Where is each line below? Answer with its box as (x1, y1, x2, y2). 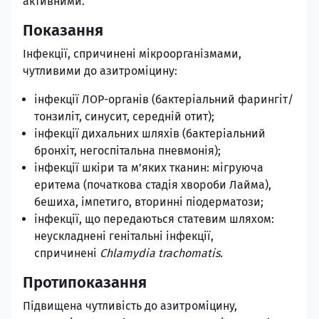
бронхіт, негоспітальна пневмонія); (34, 144, 221, 157)
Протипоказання (23, 273, 147, 292)
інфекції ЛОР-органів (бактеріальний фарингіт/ (34, 93, 293, 106)
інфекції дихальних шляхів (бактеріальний (34, 127, 266, 140)
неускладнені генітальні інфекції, (34, 229, 214, 243)
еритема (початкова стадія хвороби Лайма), (34, 178, 271, 192)
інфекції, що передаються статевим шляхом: (34, 212, 274, 226)
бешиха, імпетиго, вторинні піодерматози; (34, 195, 263, 209)
